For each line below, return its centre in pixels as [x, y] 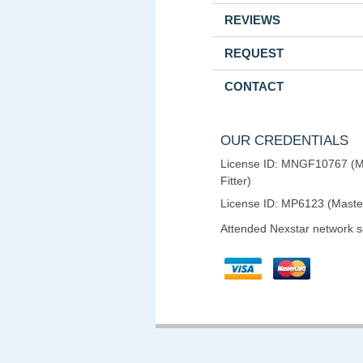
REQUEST [254, 53]
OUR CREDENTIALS [284, 140]
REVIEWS [252, 20]
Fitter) [236, 181]
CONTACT [254, 86]
